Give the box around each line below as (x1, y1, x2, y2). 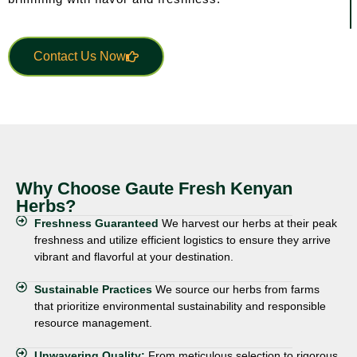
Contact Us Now (33, 49, 126, 63)
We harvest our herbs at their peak (161, 217, 337, 229)
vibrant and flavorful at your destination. (33, 250, 233, 263)
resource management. (33, 316, 152, 329)
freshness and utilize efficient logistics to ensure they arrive (33, 233, 331, 246)
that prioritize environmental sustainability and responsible (33, 300, 326, 312)
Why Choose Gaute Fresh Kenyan (16, 178, 292, 198)
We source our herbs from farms (155, 283, 320, 296)
